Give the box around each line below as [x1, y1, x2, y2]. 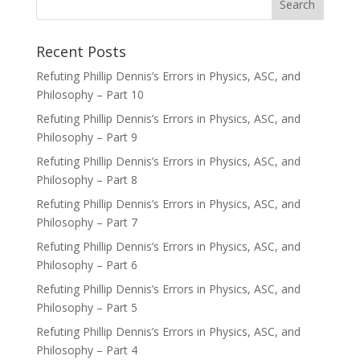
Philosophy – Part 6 [35, 257, 137, 272]
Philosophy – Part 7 [35, 215, 137, 230]
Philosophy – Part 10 [35, 87, 144, 102]
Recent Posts [35, 42, 126, 61]
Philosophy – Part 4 [35, 342, 137, 358]
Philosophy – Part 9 [35, 129, 137, 145]
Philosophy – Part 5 [35, 300, 137, 315]
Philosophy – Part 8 [35, 172, 137, 187]
